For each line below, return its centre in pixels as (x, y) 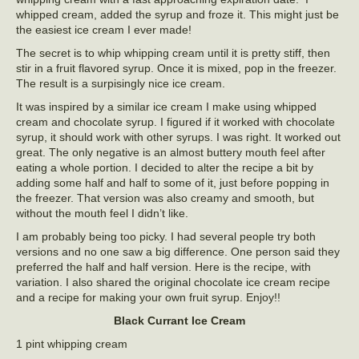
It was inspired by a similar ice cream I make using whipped (166, 107)
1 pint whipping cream (72, 344)
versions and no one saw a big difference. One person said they (178, 252)
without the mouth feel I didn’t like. (102, 214)
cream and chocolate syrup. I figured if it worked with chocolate (175, 122)
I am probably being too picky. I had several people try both (166, 237)
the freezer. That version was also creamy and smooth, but (165, 198)
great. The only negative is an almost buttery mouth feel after (171, 153)
